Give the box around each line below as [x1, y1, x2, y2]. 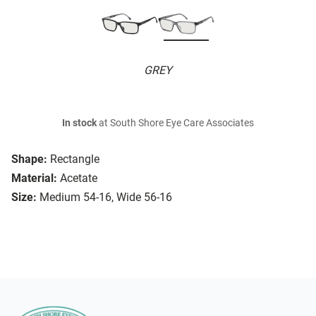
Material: [11, 171, 57, 186]
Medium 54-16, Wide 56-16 [39, 190, 172, 205]
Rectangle [50, 152, 99, 166]
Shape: [11, 152, 47, 166]
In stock [62, 117, 97, 130]
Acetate [60, 171, 97, 186]
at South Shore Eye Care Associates [97, 117, 254, 130]
